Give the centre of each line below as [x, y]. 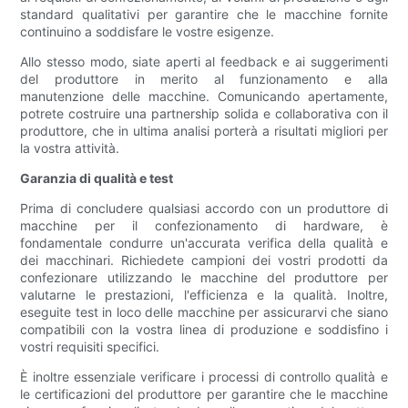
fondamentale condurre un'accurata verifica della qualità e [204, 243]
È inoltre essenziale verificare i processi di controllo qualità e [204, 377]
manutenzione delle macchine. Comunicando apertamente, [204, 97]
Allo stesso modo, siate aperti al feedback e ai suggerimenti [204, 62]
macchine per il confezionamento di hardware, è [204, 226]
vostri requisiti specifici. [90, 347]
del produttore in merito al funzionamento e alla [204, 79]
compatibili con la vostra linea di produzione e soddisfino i [204, 330]
